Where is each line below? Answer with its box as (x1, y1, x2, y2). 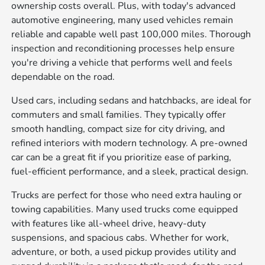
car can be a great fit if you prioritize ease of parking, (11, 151, 232, 164)
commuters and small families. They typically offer (11, 108, 227, 122)
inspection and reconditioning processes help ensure (11, 42, 235, 56)
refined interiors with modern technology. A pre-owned (11, 137, 248, 150)
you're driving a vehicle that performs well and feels (11, 56, 233, 70)
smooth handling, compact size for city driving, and (11, 122, 225, 136)
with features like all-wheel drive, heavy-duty (11, 217, 206, 231)
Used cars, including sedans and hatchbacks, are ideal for (11, 94, 252, 108)
